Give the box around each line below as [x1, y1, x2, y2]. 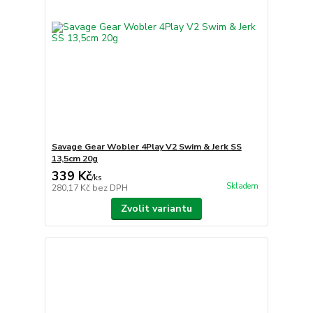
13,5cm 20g [51, 152, 98, 164]
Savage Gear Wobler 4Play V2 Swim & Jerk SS [51, 140, 242, 152]
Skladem [226, 180, 259, 191]
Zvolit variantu [120, 201, 192, 215]
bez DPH [92, 182, 128, 194]
